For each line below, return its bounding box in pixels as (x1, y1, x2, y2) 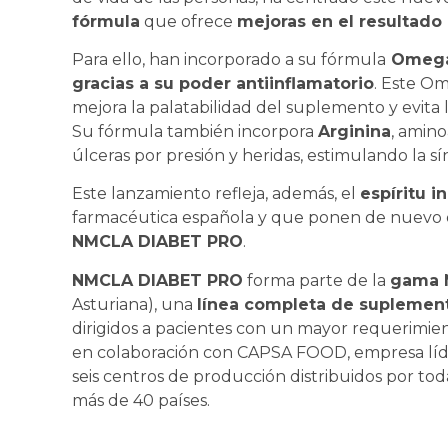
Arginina (318, 121, 391, 141)
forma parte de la (243, 270, 390, 290)
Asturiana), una (72, 294, 197, 314)
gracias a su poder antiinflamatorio (72, 73, 374, 93)
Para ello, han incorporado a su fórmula (72, 49, 386, 69)
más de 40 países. (72, 390, 214, 410)
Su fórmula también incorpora (72, 121, 318, 141)
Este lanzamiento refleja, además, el (72, 184, 360, 204)
